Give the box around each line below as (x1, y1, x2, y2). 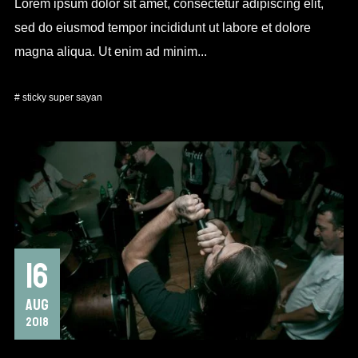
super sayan (48, 92, 102, 104)
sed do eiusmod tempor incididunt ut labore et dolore (14, 21, 311, 35)
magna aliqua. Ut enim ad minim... (14, 45, 207, 59)
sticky (22, 92, 46, 104)
